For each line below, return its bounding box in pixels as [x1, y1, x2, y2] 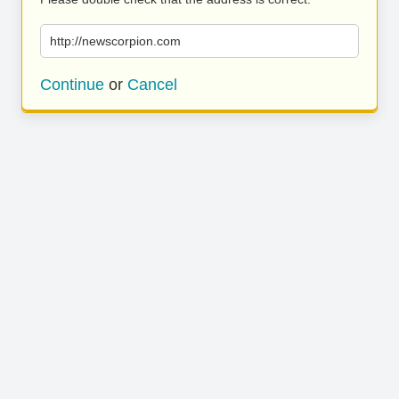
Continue [40, 76, 104, 94]
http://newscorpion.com [50, 34, 181, 48]
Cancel [127, 76, 177, 94]
